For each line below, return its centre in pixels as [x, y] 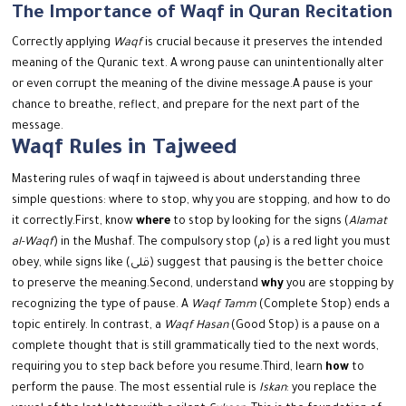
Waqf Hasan [197, 327]
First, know [106, 222]
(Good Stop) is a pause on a [304, 327]
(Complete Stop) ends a [324, 306]
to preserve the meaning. [81, 285]
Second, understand [206, 285]
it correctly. [44, 222]
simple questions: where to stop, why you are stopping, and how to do [202, 202]
